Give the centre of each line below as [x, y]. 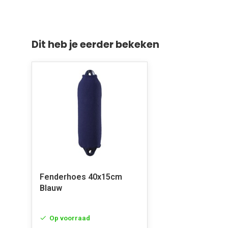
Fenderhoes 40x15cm [81, 177]
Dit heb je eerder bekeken [95, 45]
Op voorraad [70, 218]
